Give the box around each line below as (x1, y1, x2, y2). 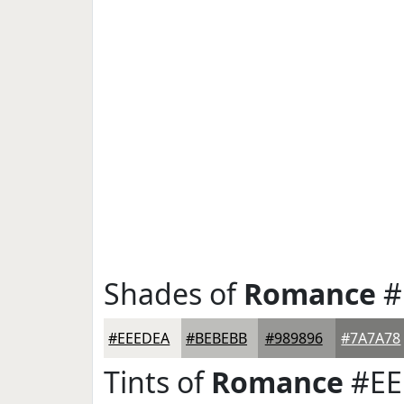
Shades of (104, 274, 243, 313)
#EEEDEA (108, 328, 170, 348)
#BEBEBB (186, 328, 248, 348)
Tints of (104, 363, 211, 401)
